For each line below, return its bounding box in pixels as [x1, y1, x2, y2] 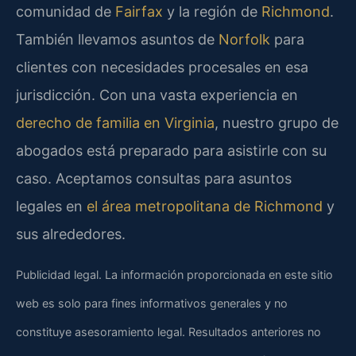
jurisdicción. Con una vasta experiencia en [16, 87, 298, 104]
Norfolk [219, 31, 270, 48]
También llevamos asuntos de [16, 31, 219, 48]
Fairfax [115, 3, 163, 21]
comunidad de [16, 3, 115, 21]
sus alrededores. [16, 226, 126, 243]
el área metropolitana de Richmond [87, 198, 323, 215]
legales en [16, 198, 87, 215]
